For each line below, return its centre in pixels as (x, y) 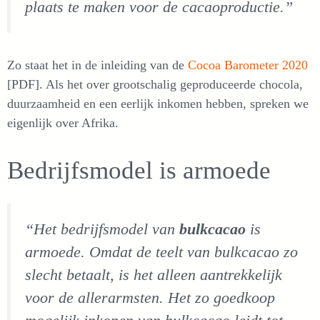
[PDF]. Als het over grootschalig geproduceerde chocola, (155, 85)
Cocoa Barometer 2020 (248, 65)
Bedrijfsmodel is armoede (139, 171)
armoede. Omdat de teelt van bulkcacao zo (161, 252)
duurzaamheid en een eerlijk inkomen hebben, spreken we (158, 104)
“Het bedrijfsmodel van (102, 230)
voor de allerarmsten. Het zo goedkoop (150, 298)
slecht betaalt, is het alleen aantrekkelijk (154, 275)
